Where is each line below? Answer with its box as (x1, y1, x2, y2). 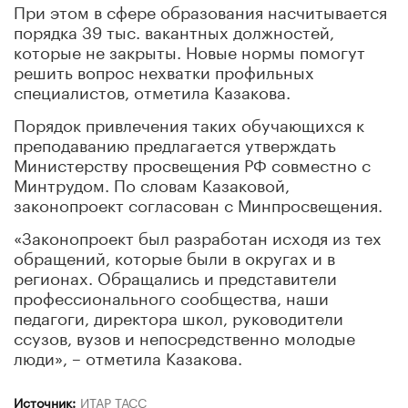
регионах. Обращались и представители (14, 262, 337, 289)
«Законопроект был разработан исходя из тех (14, 222, 382, 249)
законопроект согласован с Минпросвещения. (14, 189, 382, 216)
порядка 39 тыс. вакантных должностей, (14, 16, 334, 43)
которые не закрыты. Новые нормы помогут (14, 36, 365, 63)
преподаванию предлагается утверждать (14, 129, 336, 156)
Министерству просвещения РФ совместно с (14, 149, 371, 176)
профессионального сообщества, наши (14, 282, 329, 309)
